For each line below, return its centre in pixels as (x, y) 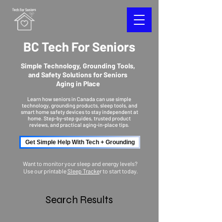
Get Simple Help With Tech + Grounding (80, 142)
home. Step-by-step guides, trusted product (79, 118)
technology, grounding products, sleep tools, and (79, 105)
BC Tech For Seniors (79, 46)
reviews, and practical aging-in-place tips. (79, 125)
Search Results (79, 200)
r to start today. (118, 171)
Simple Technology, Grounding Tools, (78, 66)
